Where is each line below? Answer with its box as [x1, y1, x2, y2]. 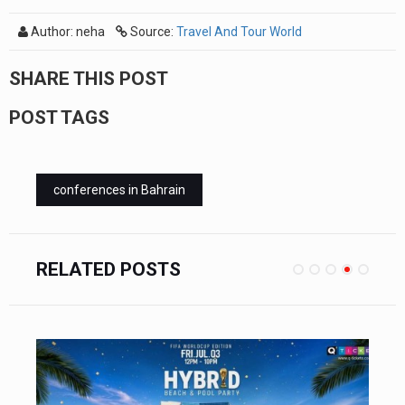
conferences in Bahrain [53, 182, 185, 197]
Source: [127, 24, 176, 39]
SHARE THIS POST [9, 67, 168, 89]
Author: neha [28, 24, 116, 39]
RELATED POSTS [36, 258, 181, 280]
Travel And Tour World [176, 24, 302, 39]
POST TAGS [9, 106, 109, 128]
